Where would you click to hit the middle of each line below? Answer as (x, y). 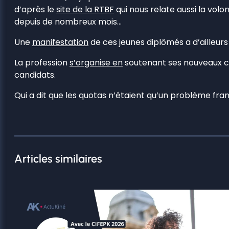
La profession (42, 62)
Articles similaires (58, 158)
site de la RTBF (85, 9)
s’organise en (96, 62)
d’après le (35, 9)
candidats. (35, 75)
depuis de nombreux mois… (68, 21)
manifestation (60, 42)
